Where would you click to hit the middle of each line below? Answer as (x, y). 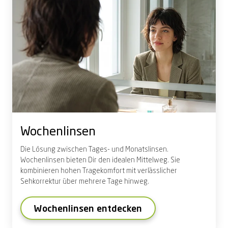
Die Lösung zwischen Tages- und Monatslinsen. (94, 150)
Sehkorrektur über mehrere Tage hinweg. (85, 182)
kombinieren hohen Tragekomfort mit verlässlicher (99, 171)
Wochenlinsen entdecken (88, 209)
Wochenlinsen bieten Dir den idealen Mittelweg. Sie (100, 161)
